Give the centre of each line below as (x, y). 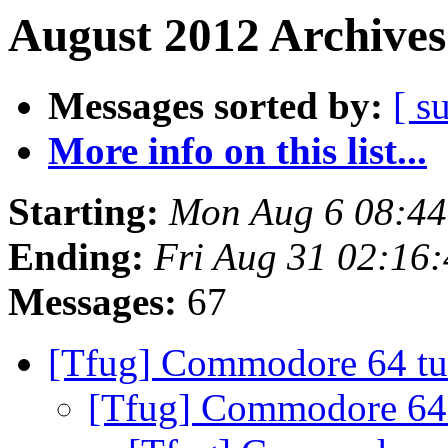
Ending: (76, 257)
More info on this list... (237, 151)
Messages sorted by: (215, 106)
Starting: (83, 212)
